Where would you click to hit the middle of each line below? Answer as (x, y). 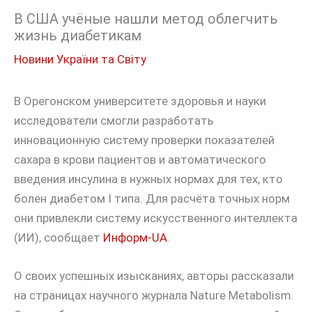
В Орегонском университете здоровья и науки (140, 101)
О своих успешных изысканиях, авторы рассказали (154, 276)
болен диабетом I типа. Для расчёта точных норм (152, 198)
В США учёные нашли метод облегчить (146, 18)
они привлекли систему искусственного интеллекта (156, 218)
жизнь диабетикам (78, 35)
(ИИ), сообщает (58, 237)
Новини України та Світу (80, 59)
